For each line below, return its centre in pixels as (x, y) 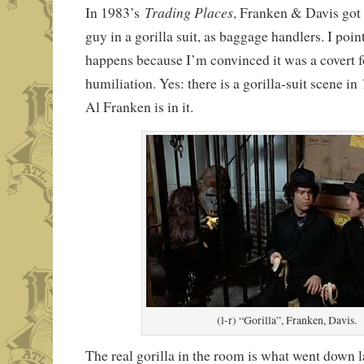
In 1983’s (115, 12)
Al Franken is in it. (139, 106)
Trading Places (188, 12)
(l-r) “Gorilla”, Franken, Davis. (287, 320)
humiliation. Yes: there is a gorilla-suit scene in (223, 83)
